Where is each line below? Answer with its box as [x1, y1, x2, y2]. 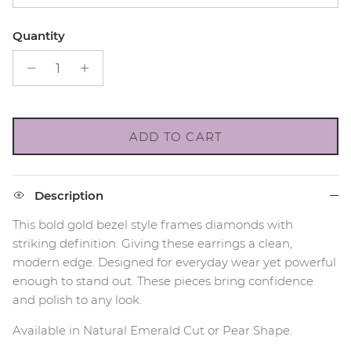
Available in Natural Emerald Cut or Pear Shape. [13, 323, 295, 338]
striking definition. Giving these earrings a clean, [13, 236, 292, 251]
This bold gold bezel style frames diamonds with [13, 217, 293, 233]
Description [34, 188, 103, 204]
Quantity [13, 28, 65, 44]
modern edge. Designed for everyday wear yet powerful [13, 255, 336, 270]
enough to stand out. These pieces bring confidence [13, 273, 313, 289]
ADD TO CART [128, 128, 223, 144]
